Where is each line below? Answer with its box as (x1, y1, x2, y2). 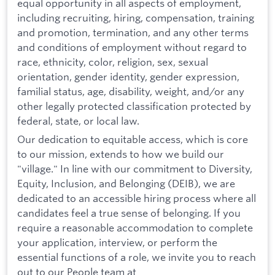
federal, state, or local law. (17, 114, 141, 128)
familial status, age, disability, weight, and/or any (17, 85, 244, 98)
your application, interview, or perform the (17, 235, 217, 249)
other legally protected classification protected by (17, 99, 251, 113)
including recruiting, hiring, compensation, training (17, 11, 254, 25)
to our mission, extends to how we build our (17, 147, 224, 160)
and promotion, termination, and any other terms (17, 26, 249, 39)
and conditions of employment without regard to (17, 41, 247, 54)
